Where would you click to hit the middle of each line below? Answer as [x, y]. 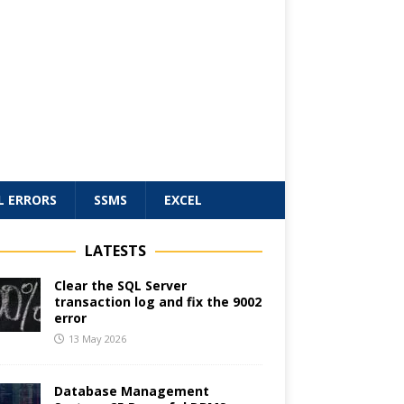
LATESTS [115, 251]
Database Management [131, 391]
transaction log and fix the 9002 [157, 302]
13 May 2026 [97, 339]
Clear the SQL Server [120, 286]
